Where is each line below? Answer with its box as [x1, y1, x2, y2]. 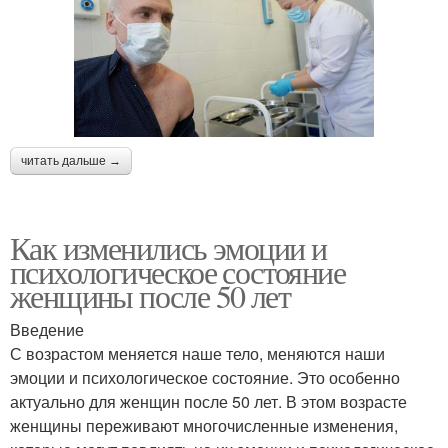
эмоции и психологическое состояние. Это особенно [10, 365, 400, 389]
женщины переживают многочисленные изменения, [10, 413, 398, 437]
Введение [10, 317, 84, 341]
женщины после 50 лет [10, 273, 290, 317]
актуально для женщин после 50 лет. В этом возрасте [10, 389, 407, 413]
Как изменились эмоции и [10, 225, 327, 269]
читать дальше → [21, 153, 121, 168]
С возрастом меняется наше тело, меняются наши [10, 341, 385, 365]
